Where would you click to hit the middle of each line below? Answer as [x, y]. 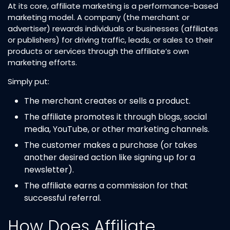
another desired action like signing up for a [110, 157]
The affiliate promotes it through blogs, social [116, 117]
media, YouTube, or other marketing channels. [117, 129]
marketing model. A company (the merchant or [99, 17]
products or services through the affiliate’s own [98, 51]
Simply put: [28, 81]
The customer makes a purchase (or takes [111, 145]
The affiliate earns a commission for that [106, 185]
